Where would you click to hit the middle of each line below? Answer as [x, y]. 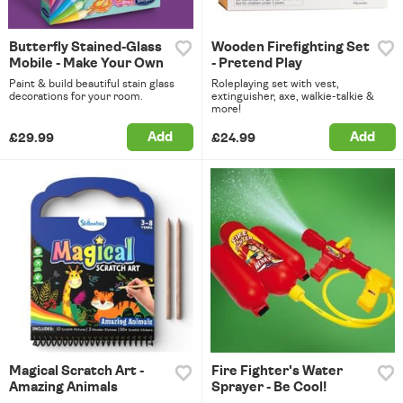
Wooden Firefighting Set [290, 47]
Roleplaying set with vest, [275, 83]
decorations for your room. [76, 96]
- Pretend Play [256, 63]
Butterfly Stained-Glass [85, 47]
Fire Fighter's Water [277, 372]
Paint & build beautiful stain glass [92, 83]
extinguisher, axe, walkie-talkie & [292, 96]
